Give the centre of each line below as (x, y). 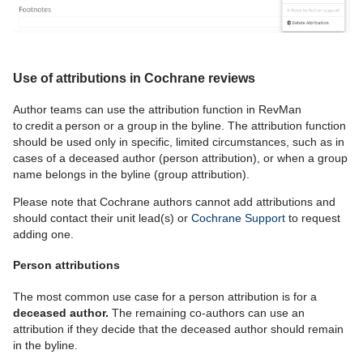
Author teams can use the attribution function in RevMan (157, 109)
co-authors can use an (247, 312)
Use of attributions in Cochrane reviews (134, 78)
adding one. (45, 234)
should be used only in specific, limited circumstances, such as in (179, 141)
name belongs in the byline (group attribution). (131, 174)
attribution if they (57, 329)
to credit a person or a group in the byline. (120, 125)
